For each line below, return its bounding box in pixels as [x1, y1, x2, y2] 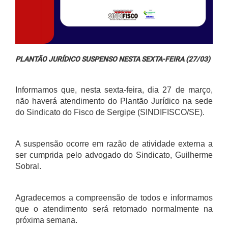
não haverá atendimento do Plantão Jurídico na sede [15, 96, 213, 105]
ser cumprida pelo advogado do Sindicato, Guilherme [15, 150, 213, 159]
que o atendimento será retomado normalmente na [15, 204, 213, 213]
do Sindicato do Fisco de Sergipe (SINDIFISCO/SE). [15, 107, 205, 117]
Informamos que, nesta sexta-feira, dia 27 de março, [15, 85, 213, 94]
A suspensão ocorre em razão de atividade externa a [15, 139, 213, 148]
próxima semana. [15, 215, 77, 224]
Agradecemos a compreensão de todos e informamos [15, 193, 213, 202]
